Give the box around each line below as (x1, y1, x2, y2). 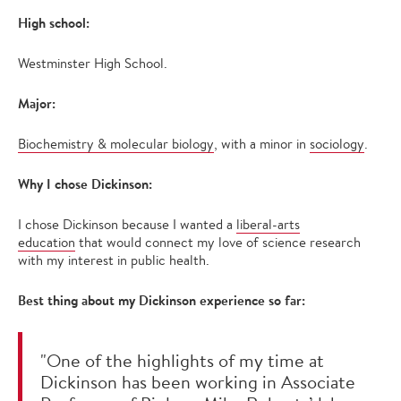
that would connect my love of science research (75, 234, 361, 252)
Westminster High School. (18, 55, 167, 73)
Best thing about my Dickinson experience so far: (18, 291, 305, 311)
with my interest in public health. (18, 252, 209, 269)
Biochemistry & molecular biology (18, 135, 214, 153)
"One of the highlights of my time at (40, 348, 324, 373)
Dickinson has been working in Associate (40, 370, 355, 395)
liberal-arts (236, 216, 300, 234)
